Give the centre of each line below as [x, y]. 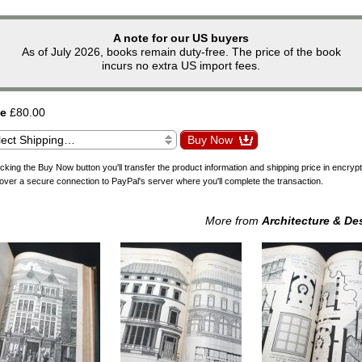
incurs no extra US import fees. [181, 65]
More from [234, 221]
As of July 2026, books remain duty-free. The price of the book [181, 51]
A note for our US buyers [181, 38]
